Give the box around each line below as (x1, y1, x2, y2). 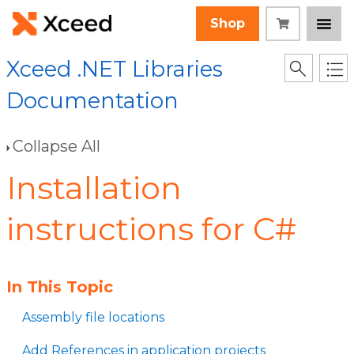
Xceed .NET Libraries (6, 56, 223, 82)
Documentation (6, 88, 179, 114)
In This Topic (6, 277, 113, 296)
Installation (6, 168, 182, 207)
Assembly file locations (22, 310, 164, 325)
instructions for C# (6, 209, 296, 248)
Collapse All (13, 137, 100, 156)
